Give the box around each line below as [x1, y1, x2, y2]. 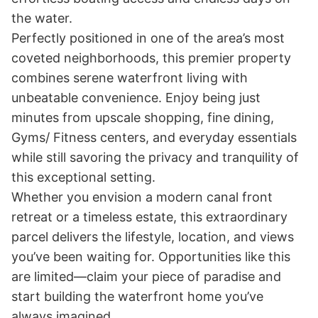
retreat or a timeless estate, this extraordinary [11, 209, 287, 224]
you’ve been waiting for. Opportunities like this [11, 248, 290, 264]
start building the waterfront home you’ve [11, 288, 263, 304]
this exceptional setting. [11, 169, 155, 185]
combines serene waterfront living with [11, 70, 248, 85]
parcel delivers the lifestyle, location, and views [11, 229, 294, 244]
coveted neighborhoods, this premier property [11, 50, 291, 65]
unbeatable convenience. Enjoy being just [11, 89, 261, 105]
